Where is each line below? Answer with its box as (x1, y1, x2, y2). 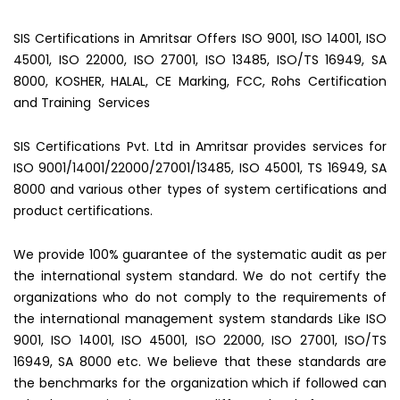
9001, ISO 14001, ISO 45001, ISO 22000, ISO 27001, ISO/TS (13, 331, 387, 349)
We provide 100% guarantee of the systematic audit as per (13, 246, 387, 263)
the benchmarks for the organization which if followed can (13, 374, 387, 392)
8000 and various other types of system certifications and (13, 180, 387, 198)
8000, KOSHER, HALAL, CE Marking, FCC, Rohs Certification (13, 72, 387, 90)
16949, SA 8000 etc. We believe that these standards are (13, 353, 387, 371)
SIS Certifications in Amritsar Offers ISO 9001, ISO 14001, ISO (13, 29, 387, 47)
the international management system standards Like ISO (13, 310, 387, 328)
